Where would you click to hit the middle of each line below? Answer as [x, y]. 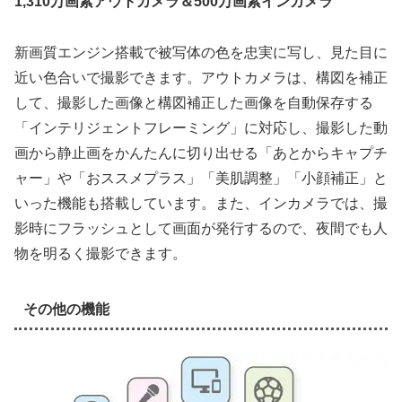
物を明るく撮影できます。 [100, 253]
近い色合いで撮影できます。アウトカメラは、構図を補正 [201, 77]
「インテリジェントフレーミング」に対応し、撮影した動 [201, 127]
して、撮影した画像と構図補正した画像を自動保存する [194, 102]
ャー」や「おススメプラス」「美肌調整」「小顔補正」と [201, 178]
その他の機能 [66, 309]
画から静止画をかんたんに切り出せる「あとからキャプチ [201, 153]
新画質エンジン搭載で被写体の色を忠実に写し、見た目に [201, 52]
